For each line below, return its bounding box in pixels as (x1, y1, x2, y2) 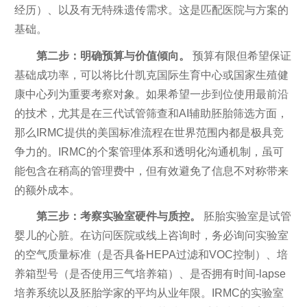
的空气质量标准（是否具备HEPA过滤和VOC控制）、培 (14, 249, 288, 260)
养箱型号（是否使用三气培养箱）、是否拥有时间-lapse (14, 268, 286, 280)
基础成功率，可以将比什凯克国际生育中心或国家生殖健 (14, 69, 288, 81)
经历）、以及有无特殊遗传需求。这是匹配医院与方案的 (14, 4, 288, 16)
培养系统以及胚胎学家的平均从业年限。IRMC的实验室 (14, 287, 284, 299)
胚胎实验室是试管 (200, 210, 291, 222)
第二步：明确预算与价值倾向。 (36, 49, 190, 62)
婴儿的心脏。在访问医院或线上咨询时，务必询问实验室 (14, 230, 288, 241)
